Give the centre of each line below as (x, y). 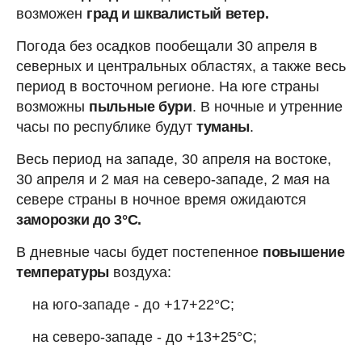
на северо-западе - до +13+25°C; (145, 337)
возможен (51, 13)
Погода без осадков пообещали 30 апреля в (167, 46)
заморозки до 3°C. (79, 219)
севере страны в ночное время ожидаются (161, 199)
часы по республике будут (106, 126)
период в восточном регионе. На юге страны (168, 86)
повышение (304, 252)
